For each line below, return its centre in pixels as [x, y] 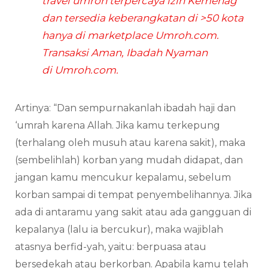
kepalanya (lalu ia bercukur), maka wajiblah [119, 229]
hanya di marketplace [98, 35]
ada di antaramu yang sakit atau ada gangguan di [133, 212]
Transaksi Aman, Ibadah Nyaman [125, 52]
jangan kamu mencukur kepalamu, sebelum [123, 177]
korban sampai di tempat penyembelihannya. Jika [133, 194]
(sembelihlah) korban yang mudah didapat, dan [129, 160]
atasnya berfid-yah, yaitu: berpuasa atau [111, 246]
